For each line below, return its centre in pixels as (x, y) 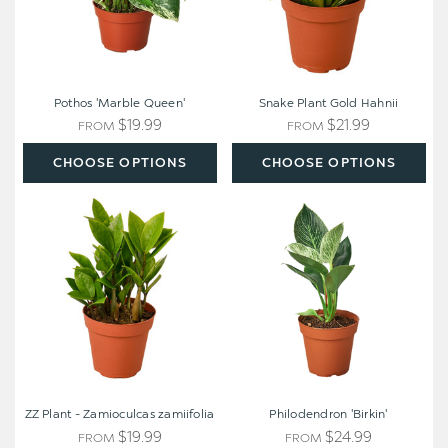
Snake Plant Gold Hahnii (328, 103)
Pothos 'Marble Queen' (119, 103)
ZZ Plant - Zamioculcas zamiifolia (119, 414)
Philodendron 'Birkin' (328, 414)
